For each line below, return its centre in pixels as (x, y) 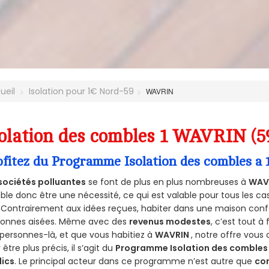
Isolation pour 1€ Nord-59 (82, 91)
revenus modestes (170, 221)
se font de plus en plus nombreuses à (168, 182)
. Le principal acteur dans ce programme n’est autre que (135, 261)
